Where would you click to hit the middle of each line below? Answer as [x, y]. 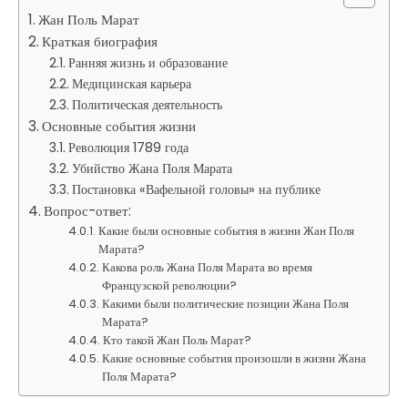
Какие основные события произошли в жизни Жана [235, 358]
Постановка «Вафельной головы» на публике [196, 189]
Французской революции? [170, 285]
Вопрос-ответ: [88, 210]
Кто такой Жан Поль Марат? [178, 340]
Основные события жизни [119, 126]
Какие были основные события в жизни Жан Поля [227, 230]
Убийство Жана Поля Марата [152, 168]
